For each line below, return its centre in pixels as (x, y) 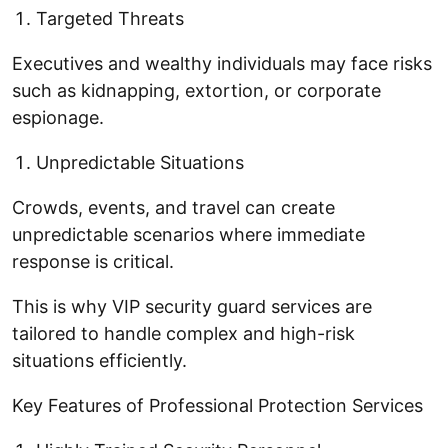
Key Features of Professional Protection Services (217, 405)
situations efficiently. (99, 360)
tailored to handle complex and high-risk (183, 333)
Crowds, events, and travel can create (173, 207)
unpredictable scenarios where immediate (188, 234)
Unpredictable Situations (140, 162)
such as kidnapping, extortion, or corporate (196, 90)
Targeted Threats (110, 18)
